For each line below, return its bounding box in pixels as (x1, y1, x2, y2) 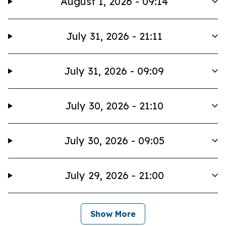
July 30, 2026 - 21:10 (65, 99, 163, 112)
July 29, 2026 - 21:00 (64, 169, 164, 182)
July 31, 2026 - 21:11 (66, 30, 162, 42)
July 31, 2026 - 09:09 (64, 65, 164, 77)
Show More (90, 209, 136, 219)
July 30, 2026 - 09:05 (64, 134, 164, 147)
